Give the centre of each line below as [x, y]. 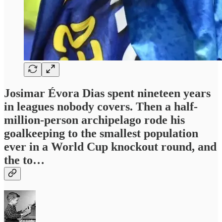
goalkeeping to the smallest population [101, 133]
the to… [24, 160]
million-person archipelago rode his [94, 120]
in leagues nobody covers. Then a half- [101, 106]
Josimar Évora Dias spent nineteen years [107, 93]
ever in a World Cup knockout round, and [110, 146]
